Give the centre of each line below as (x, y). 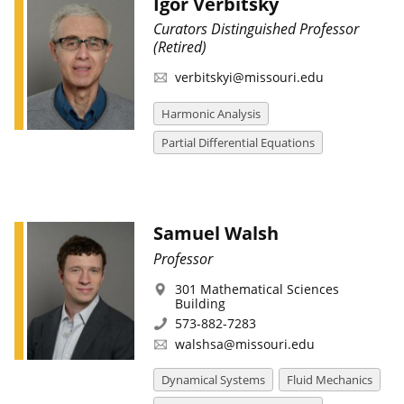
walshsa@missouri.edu (244, 344)
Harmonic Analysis (211, 113)
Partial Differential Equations (238, 143)
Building (200, 303)
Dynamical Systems (213, 380)
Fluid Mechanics (329, 380)
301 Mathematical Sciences (257, 289)
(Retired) (179, 47)
